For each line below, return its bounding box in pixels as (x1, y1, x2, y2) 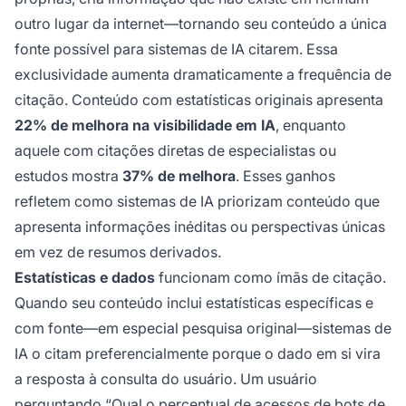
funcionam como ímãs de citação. (155, 268, 386, 287)
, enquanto (275, 116, 346, 135)
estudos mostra (14, 167, 122, 186)
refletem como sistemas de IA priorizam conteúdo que (14, 192, 380, 211)
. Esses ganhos (236, 167, 335, 186)
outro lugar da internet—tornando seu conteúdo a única (14, 14, 387, 34)
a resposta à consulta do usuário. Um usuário (14, 370, 317, 389)
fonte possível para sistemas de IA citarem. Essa (14, 40, 338, 59)
